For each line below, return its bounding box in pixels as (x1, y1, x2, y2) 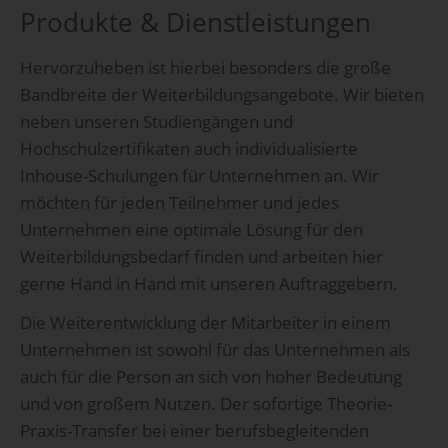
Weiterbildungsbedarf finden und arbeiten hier (20, 245, 383, 269)
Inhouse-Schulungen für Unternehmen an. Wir (20, 164, 379, 188)
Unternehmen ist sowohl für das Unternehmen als (20, 338, 410, 362)
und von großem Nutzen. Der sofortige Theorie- (20, 392, 392, 416)
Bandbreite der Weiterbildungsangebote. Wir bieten (20, 83, 424, 107)
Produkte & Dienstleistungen (20, 5, 371, 40)
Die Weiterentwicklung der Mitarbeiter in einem (20, 311, 391, 335)
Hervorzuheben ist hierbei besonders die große (20, 56, 391, 80)
